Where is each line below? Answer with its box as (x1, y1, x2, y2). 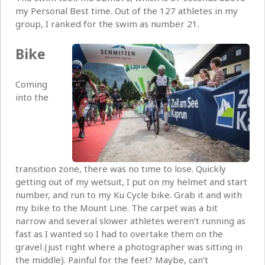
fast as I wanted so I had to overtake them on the (15, 228, 223, 240)
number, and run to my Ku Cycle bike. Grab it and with (15, 189, 242, 201)
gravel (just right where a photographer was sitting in (15, 241, 243, 253)
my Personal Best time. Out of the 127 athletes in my (15, 5, 238, 17)
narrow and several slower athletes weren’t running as (15, 215, 245, 227)
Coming (15, 78, 47, 91)
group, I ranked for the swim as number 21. (15, 18, 199, 30)
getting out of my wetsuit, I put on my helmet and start (15, 176, 247, 188)
